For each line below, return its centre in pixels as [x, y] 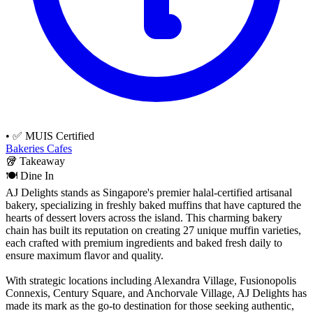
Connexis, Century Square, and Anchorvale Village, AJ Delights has [156, 293]
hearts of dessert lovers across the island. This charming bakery [144, 218]
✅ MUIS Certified [53, 136]
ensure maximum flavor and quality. [85, 256]
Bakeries [26, 149]
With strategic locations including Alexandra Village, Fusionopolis [151, 281]
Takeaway [42, 161]
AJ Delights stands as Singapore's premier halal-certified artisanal [149, 193]
